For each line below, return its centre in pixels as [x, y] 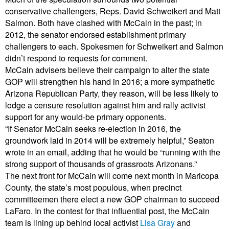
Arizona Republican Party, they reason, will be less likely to [112, 93]
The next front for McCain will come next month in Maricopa [112, 175]
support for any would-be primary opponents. [86, 117]
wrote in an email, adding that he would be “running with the [113, 152]
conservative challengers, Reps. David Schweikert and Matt [113, 11]
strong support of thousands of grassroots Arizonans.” [101, 164]
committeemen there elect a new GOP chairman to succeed [112, 199]
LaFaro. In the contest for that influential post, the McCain [107, 211]
